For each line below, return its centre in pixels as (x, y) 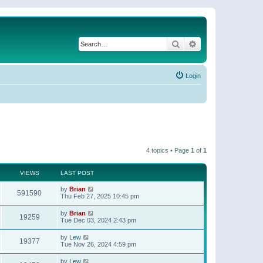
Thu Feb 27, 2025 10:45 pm (100, 196)
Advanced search (228, 43)
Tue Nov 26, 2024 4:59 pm (98, 244)
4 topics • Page (168, 150)
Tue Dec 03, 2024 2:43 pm (98, 220)
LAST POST (77, 173)
